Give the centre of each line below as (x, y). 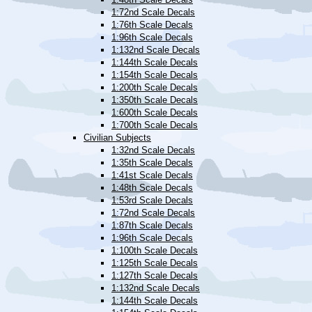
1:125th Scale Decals (155, 263)
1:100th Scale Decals (155, 250)
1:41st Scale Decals (152, 175)
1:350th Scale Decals (155, 100)
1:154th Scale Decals (155, 75)
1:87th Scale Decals (152, 225)
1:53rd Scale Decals (152, 200)
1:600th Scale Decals (155, 112)
